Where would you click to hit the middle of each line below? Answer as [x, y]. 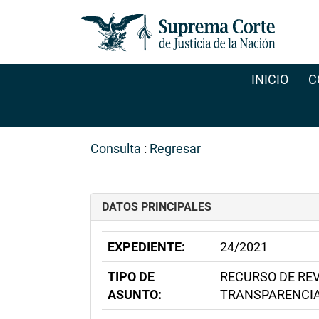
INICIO [270, 79]
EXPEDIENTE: [146, 247]
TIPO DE [131, 277]
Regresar [175, 148]
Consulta [116, 148]
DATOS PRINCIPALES [157, 207]
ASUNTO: [135, 294]
